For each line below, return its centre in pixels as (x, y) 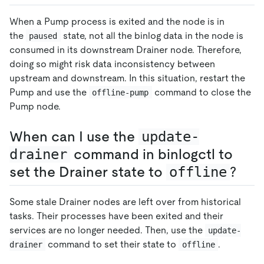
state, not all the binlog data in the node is (153, 35)
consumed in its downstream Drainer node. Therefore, (126, 49)
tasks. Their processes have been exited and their (116, 216)
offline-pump (121, 92)
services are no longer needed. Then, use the (107, 230)
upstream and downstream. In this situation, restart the (127, 78)
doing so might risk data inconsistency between (112, 64)
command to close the (202, 92)
